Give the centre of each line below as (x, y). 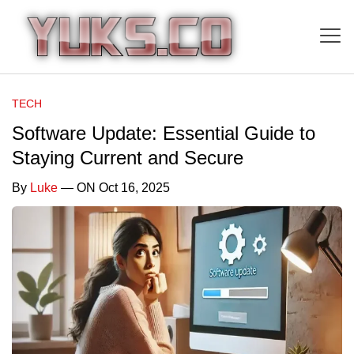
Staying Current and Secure (128, 157)
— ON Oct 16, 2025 (114, 187)
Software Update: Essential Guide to (164, 133)
